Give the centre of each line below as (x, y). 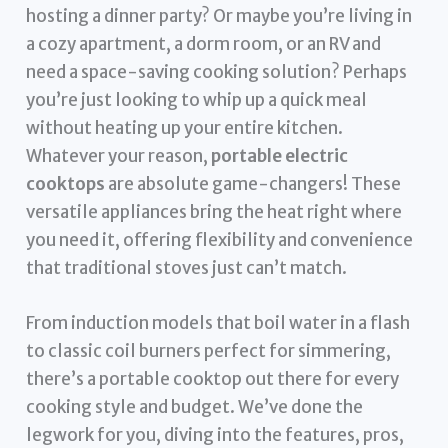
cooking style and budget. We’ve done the (195, 406)
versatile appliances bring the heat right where (214, 211)
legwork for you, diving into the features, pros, (215, 434)
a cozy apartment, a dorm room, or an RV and (204, 43)
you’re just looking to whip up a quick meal (197, 99)
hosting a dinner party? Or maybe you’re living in (219, 15)
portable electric (280, 155)
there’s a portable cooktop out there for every (213, 378)
